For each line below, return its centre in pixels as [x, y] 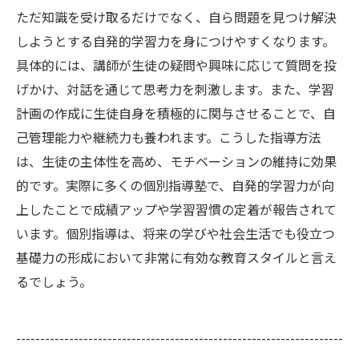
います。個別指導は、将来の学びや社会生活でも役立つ [175, 233]
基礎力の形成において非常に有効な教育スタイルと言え [176, 257]
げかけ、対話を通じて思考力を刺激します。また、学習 [175, 89]
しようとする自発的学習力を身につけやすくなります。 [175, 41]
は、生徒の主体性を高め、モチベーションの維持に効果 [176, 161]
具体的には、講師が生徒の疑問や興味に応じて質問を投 [176, 65]
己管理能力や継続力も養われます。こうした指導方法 [169, 137]
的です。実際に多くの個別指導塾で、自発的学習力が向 [175, 185]
